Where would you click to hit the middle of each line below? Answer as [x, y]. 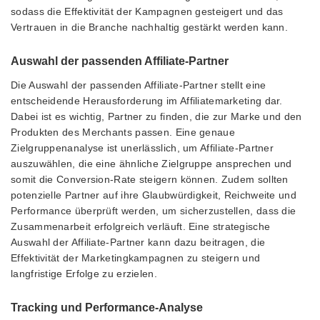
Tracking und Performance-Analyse [107, 307]
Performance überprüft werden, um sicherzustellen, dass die [154, 210]
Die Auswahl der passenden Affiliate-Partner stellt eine [139, 85]
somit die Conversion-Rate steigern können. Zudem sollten [150, 179]
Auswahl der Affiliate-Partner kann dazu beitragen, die [138, 242]
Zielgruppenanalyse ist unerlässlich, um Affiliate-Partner [142, 147]
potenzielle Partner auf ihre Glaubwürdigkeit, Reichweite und [154, 195]
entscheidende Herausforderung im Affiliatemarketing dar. [147, 100]
